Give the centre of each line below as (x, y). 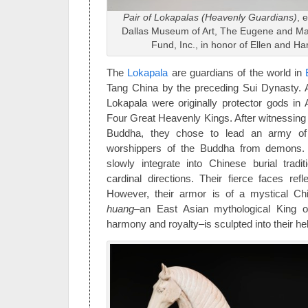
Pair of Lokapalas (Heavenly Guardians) (210, 18)
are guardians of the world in (237, 73)
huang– (123, 209)
